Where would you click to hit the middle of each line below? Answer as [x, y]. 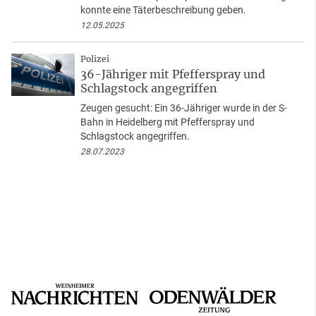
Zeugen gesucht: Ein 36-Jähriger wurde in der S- [184, 108]
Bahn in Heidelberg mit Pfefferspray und [168, 122]
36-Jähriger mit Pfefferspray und [173, 74]
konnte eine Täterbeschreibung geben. [163, 10]
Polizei [95, 59]
